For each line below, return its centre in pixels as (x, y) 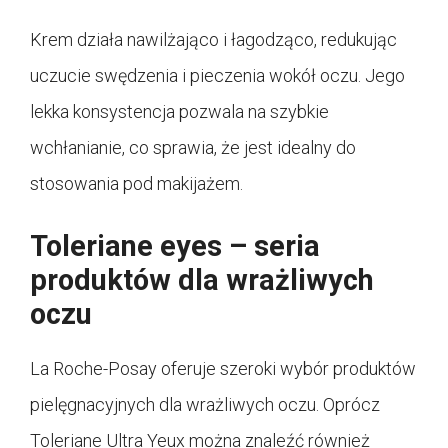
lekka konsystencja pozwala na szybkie (179, 111)
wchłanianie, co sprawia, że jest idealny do (193, 147)
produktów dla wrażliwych (202, 279)
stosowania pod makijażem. (136, 183)
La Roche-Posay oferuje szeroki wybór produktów (223, 368)
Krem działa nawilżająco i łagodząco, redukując (213, 39)
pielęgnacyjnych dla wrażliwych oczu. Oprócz (205, 404)
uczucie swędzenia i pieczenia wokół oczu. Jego (217, 75)
